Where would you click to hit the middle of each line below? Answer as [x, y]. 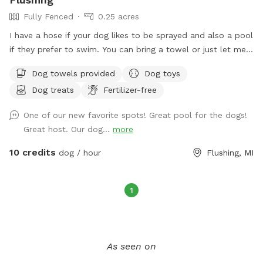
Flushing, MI [230, 152]
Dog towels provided [73, 73]
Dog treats [53, 90]
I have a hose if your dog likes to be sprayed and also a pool [131, 35]
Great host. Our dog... [68, 129]
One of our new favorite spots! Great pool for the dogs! [135, 115]
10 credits [33, 152]
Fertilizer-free [130, 90]
